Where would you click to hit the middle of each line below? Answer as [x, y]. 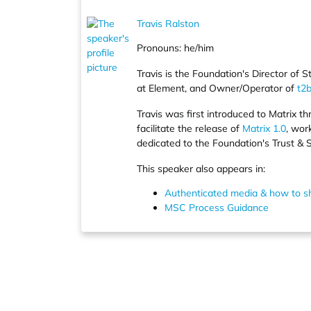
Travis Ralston [168, 24]
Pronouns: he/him [175, 48]
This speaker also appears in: [201, 169]
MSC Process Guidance [216, 208]
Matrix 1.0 [264, 128]
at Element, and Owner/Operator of [217, 88]
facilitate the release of [189, 128]
